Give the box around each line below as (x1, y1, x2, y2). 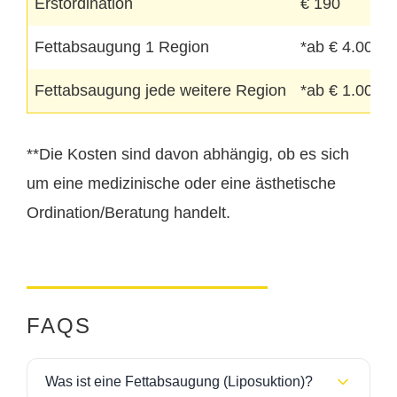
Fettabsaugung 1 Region (35, 38, 209, 57)
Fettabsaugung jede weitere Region (35, 82, 286, 100)
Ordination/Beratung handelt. (27, 204, 230, 222)
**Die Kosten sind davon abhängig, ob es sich (27, 145, 349, 164)
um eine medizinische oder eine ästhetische (27, 175, 336, 193)
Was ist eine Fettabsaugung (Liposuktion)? (45, 374, 313, 390)
